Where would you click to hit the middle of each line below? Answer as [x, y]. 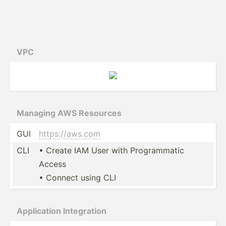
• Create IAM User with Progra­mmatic [111, 150]
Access [52, 164]
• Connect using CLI [77, 177]
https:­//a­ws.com [70, 133]
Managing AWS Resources [69, 113]
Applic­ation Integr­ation [62, 211]
